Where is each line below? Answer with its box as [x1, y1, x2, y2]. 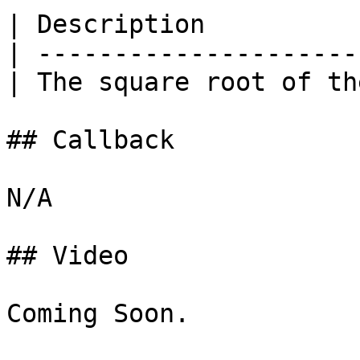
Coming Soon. [6, 299, 190, 328]
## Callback [6, 125, 174, 154]
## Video [6, 241, 129, 270]
